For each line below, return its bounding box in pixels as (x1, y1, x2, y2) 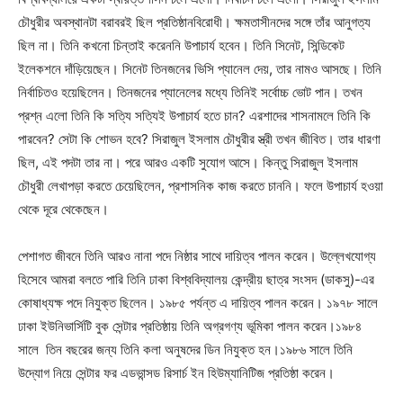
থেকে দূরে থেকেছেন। (18, 201, 109, 218)
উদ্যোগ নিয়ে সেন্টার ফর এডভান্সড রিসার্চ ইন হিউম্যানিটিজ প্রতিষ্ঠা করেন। (18, 364, 335, 381)
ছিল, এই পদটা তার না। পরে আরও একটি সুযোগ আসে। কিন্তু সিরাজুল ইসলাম (18, 154, 358, 171)
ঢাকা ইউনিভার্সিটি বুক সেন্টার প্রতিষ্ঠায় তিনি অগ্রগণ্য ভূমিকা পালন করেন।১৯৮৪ (18, 318, 362, 335)
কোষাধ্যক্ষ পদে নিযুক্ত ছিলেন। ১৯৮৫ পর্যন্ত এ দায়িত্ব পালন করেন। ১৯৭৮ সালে (18, 294, 378, 311)
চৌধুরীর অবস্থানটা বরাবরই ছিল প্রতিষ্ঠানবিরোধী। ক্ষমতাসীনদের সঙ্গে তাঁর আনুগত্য (18, 13, 371, 31)
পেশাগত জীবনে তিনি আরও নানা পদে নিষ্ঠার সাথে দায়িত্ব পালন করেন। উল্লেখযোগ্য (18, 247, 376, 264)
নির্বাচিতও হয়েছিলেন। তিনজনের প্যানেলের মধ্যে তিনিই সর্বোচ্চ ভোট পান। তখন (18, 84, 363, 101)
